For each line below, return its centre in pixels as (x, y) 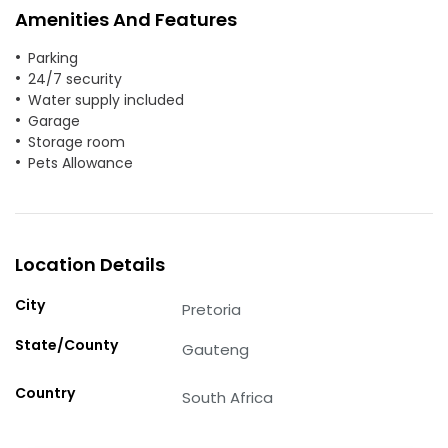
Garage (54, 120)
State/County (66, 344)
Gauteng (216, 349)
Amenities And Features (126, 19)
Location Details (90, 264)
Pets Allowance (80, 162)
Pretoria (212, 309)
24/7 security (75, 78)
